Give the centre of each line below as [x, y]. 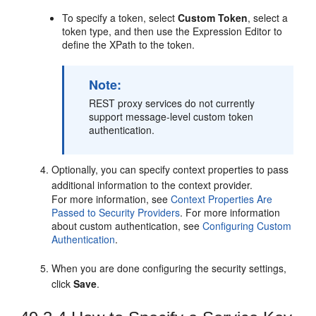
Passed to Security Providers [116, 212]
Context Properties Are [222, 199]
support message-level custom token [171, 116]
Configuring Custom [247, 225]
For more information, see [111, 199]
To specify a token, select [120, 17]
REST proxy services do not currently [172, 103]
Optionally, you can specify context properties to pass [170, 169]
